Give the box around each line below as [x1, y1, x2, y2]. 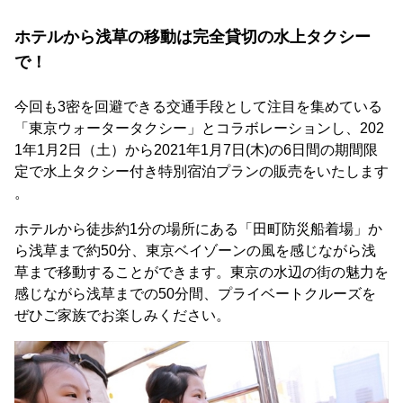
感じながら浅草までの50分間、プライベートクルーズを [14, 285, 376, 301]
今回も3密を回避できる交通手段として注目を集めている [14, 98, 382, 114]
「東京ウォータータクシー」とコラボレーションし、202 [14, 120, 384, 136]
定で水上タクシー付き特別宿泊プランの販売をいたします [14, 163, 389, 179]
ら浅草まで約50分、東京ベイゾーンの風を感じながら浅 [14, 242, 376, 258]
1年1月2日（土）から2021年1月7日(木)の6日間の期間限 [14, 141, 378, 157]
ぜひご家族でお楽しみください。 [14, 307, 230, 323]
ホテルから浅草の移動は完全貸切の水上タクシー [14, 27, 371, 46]
